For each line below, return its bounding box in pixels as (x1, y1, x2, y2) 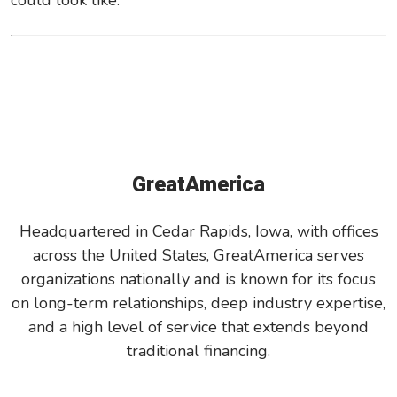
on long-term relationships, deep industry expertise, (12, 292, 385, 315)
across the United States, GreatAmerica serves (33, 245, 364, 267)
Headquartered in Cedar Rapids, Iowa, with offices (19, 221, 378, 243)
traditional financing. (127, 340, 270, 362)
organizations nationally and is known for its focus (21, 269, 376, 291)
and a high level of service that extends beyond (28, 316, 369, 339)
